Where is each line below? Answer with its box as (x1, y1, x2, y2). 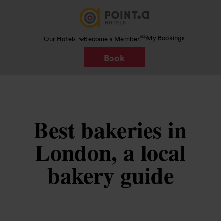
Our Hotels (44, 36, 76, 42)
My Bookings (147, 35, 185, 41)
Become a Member (84, 36, 140, 42)
